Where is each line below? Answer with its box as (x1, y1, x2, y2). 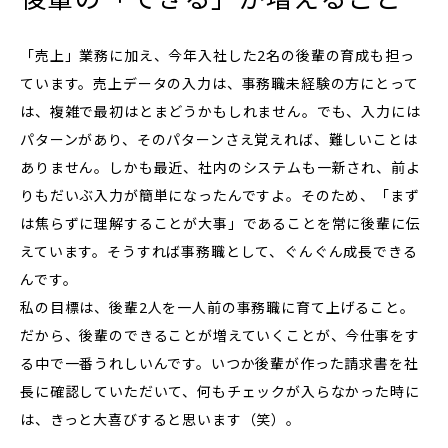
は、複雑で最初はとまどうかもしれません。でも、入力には (20, 102, 421, 122)
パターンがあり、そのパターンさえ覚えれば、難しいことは (20, 130, 418, 150)
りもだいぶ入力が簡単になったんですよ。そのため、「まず (20, 186, 420, 206)
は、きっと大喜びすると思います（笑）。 (20, 410, 301, 430)
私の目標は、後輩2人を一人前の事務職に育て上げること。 (20, 298, 415, 318)
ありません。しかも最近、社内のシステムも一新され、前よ (20, 158, 421, 178)
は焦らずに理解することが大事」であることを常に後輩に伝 (20, 214, 421, 234)
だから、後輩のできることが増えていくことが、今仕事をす (20, 326, 420, 346)
